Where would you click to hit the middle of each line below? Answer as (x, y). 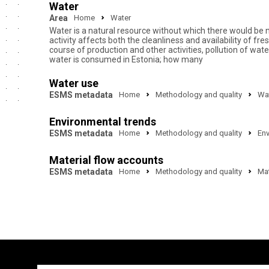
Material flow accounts (106, 160)
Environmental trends (103, 122)
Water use (74, 83)
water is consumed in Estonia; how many (126, 59)
